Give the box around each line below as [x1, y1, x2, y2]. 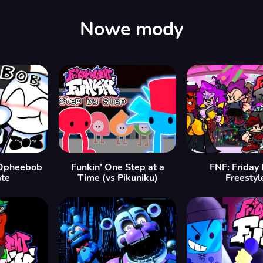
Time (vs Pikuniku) [77, 171, 158, 185]
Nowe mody [79, 16, 184, 42]
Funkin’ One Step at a [70, 161, 164, 174]
